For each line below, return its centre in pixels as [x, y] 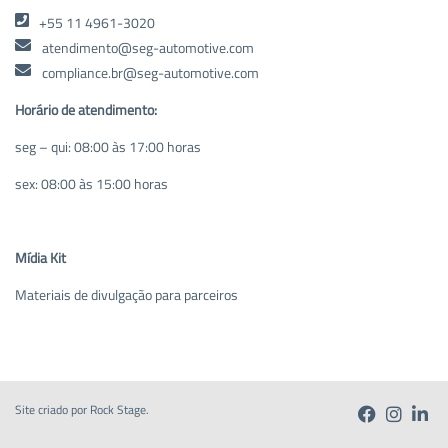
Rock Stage [118, 409]
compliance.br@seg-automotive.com [149, 72]
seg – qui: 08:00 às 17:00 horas [108, 146]
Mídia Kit [40, 257]
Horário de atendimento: [86, 109]
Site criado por [52, 409]
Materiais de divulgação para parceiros [126, 294]
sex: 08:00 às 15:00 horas [91, 183]
